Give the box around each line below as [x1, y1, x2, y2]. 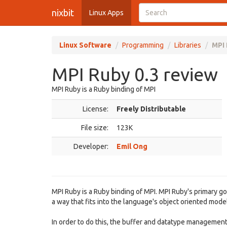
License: [83, 105, 108, 113]
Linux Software [59, 41, 111, 49]
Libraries [174, 41, 201, 49]
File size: [81, 124, 108, 132]
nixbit [52, 8, 74, 18]
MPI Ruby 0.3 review [52, 64, 218, 85]
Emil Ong [117, 142, 147, 150]
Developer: [73, 142, 108, 150]
